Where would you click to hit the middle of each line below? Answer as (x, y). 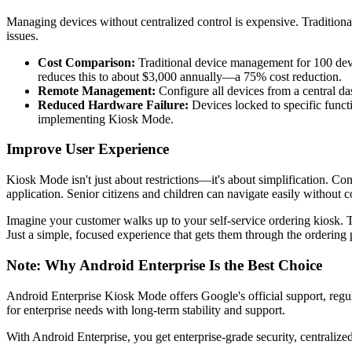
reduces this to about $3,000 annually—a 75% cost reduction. (190, 76)
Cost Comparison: (86, 62)
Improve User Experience (88, 149)
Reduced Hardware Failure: (113, 104)
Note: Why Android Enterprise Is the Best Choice (164, 265)
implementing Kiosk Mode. (106, 119)
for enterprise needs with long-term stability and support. (146, 310)
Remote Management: (97, 90)
